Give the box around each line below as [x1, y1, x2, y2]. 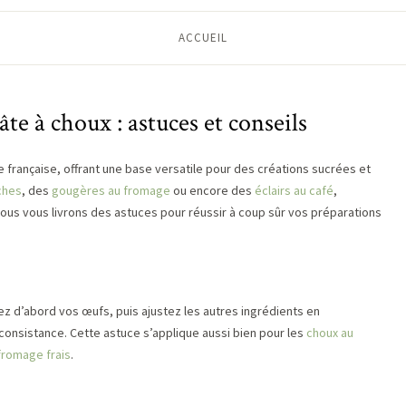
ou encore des [170, 182, 255, 198]
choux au [306, 324, 353, 341]
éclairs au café [255, 182, 333, 198]
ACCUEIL [179, 30, 227, 45]
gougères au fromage [52, 182, 170, 198]
